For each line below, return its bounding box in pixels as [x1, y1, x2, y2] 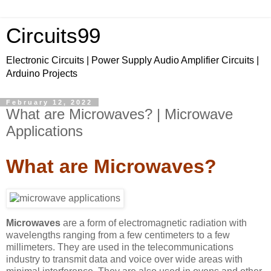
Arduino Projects [6, 68, 77, 79]
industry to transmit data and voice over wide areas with [6, 254, 243, 265]
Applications [6, 123, 83, 139]
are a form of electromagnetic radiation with [60, 218, 247, 229]
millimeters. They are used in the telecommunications [6, 242, 233, 253]
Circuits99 [6, 24, 100, 47]
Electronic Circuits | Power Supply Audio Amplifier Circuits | [6, 55, 259, 65]
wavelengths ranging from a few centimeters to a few [6, 230, 230, 241]
